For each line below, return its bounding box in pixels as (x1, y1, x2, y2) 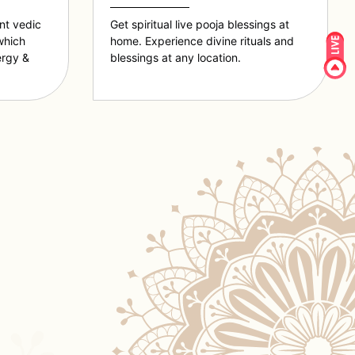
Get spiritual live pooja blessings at (110, 17, 290, 32)
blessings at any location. (110, 51, 242, 65)
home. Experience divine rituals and (110, 34, 295, 48)
